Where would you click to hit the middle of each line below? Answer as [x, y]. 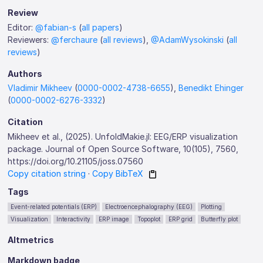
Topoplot [149, 219]
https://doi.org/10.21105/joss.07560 [76, 161]
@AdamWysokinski [188, 39]
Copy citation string [47, 173]
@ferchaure [75, 39]
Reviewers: [30, 39]
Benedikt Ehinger [211, 88]
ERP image [114, 219]
